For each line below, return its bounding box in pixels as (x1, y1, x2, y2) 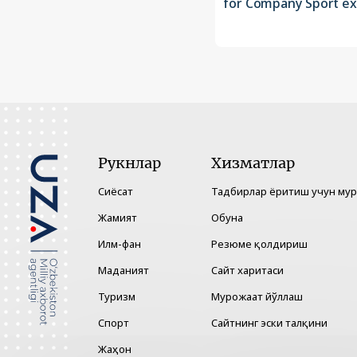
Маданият (98, 263, 149, 278)
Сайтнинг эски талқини (211, 316, 328, 331)
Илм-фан (98, 237, 141, 252)
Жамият (98, 210, 137, 226)
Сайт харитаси (211, 263, 284, 278)
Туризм (98, 289, 135, 304)
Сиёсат (98, 184, 133, 199)
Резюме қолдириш (211, 237, 308, 252)
